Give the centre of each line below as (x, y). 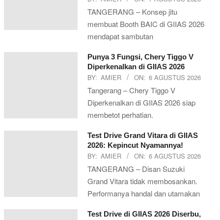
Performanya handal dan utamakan (144, 193)
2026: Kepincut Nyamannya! (135, 145)
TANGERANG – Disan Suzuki (136, 169)
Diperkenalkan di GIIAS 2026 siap (141, 102)
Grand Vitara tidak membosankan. (142, 181)
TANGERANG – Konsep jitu (132, 12)
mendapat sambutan (120, 36)
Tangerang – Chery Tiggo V (131, 90)
